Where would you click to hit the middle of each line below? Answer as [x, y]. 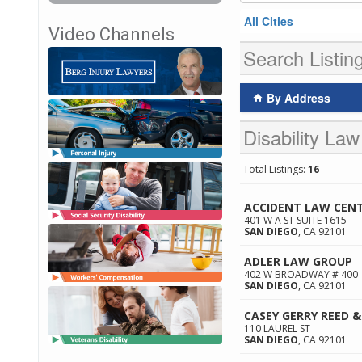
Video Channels [112, 34]
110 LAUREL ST [277, 328]
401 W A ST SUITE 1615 [295, 220]
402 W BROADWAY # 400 [301, 274]
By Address [297, 98]
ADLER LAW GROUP [298, 261]
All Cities [269, 21]
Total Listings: [276, 169]
